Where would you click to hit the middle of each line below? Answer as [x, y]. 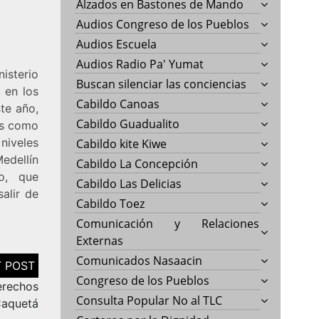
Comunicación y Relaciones [168, 223]
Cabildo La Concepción [137, 163]
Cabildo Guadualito [128, 124]
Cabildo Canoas [118, 104]
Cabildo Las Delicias [129, 183]
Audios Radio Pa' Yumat [140, 64]
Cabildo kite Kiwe [122, 143]
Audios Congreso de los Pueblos [163, 24]
